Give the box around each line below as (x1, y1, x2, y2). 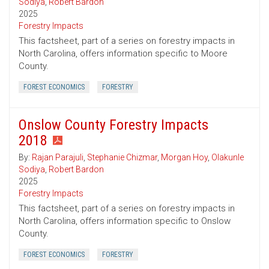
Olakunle (211, 153, 244, 163)
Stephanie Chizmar (87, 153, 157, 163)
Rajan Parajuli (32, 153, 83, 163)
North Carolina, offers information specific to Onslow (19, 216, 231, 227)
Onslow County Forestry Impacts (19, 116, 208, 134)
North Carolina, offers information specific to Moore (19, 48, 228, 59)
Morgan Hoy (161, 153, 208, 163)
